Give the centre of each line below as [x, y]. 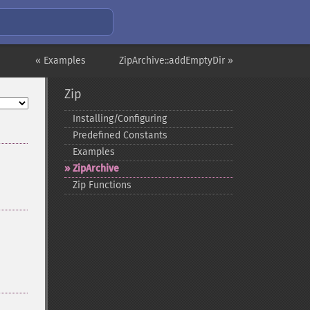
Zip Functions [102, 185]
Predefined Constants [120, 135]
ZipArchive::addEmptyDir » [176, 61]
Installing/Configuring [119, 119]
